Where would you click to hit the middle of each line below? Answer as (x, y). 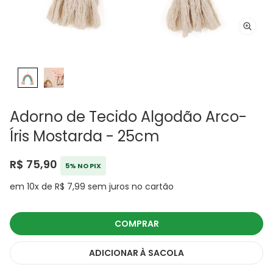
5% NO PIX (83, 165)
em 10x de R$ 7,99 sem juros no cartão (92, 186)
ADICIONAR (114, 253)
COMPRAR (136, 223)
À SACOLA (161, 253)
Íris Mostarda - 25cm (85, 136)
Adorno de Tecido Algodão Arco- (128, 116)
